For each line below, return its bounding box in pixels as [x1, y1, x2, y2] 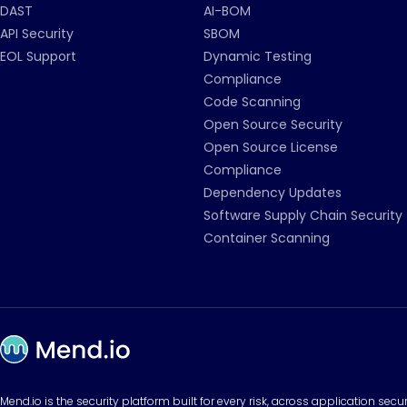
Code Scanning [203, 93, 301, 111]
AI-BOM [203, 2, 251, 20]
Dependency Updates [203, 184, 342, 202]
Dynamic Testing [203, 47, 312, 65]
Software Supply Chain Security [203, 206, 402, 224]
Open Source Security [203, 115, 342, 134]
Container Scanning [203, 229, 330, 247]
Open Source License [203, 138, 338, 156]
